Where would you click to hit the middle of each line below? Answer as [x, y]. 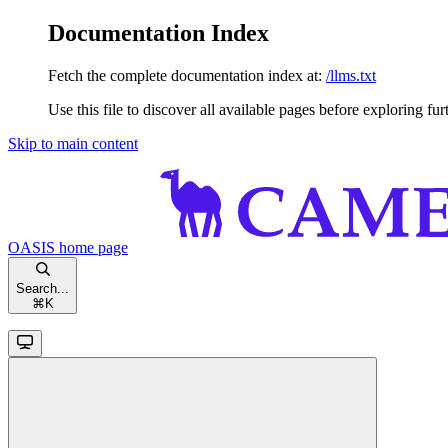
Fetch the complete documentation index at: [185, 75]
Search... [42, 288]
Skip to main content [73, 143]
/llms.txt [351, 75]
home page [91, 247]
